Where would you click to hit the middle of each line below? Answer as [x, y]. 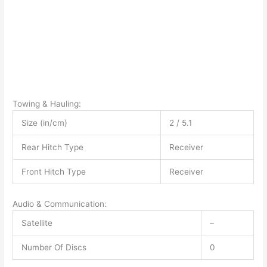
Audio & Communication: [60, 204]
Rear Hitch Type [52, 148]
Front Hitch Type [53, 172]
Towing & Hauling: [47, 104]
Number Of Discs [54, 248]
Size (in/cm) [44, 123]
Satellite [37, 223]
